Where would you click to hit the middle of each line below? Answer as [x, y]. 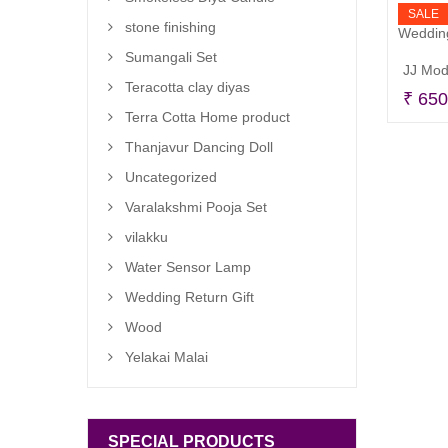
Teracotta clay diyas [187, 87]
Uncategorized [171, 177]
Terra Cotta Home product [207, 117]
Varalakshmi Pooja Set [196, 207]
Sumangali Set [171, 57]
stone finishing [170, 27]
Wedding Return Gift [189, 297]
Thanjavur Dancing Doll [199, 147]
